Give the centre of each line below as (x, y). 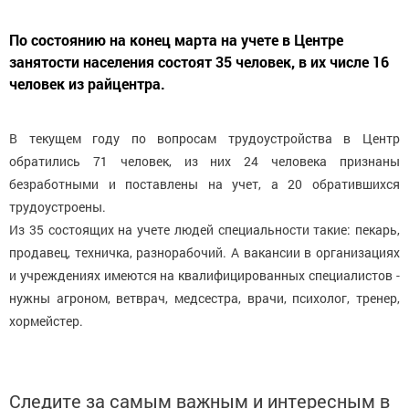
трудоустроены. (58, 207)
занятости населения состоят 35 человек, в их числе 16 (199, 62)
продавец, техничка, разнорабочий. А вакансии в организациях (204, 253)
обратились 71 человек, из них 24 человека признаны (204, 162)
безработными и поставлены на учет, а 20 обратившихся (204, 184)
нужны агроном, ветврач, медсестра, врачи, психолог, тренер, (204, 299)
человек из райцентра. (87, 84)
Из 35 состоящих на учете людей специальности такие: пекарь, (204, 230)
